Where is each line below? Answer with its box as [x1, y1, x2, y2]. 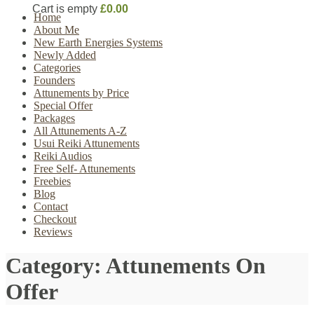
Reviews [34, 226, 72, 238]
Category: [6, 253, 106, 279]
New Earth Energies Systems [34, 36, 163, 48]
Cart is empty [32, 3, 97, 15]
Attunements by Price [34, 87, 129, 99]
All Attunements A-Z [34, 125, 127, 137]
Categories [34, 62, 81, 74]
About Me [34, 24, 79, 36]
